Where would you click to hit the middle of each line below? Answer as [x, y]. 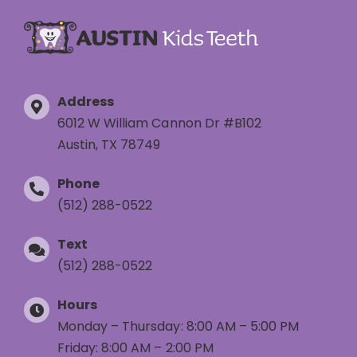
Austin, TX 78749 [109, 145]
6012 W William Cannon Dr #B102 [159, 124]
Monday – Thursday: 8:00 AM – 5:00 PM [178, 327]
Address [86, 102]
